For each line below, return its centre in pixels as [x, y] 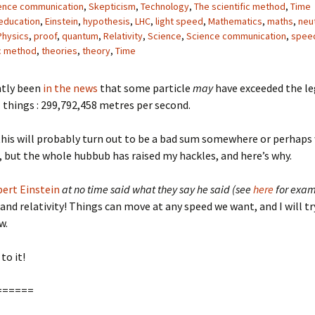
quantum [80, 36]
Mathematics [235, 21]
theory [96, 51]
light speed [179, 21]
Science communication [236, 36]
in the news [70, 88]
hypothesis [107, 21]
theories [59, 51]
